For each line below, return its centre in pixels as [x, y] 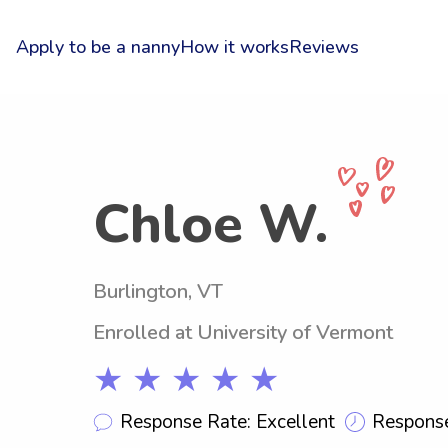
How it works [234, 47]
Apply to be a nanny [97, 47]
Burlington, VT [158, 291]
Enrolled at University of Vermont [243, 332]
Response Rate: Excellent [227, 421]
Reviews [323, 47]
